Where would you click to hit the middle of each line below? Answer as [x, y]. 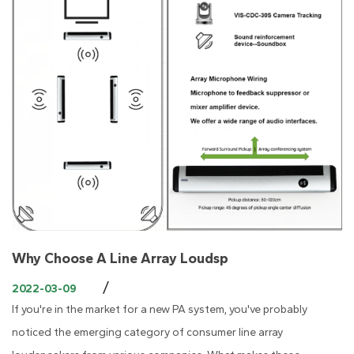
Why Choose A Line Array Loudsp [120, 259]
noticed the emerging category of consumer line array [147, 333]
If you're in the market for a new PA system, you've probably [160, 310]
